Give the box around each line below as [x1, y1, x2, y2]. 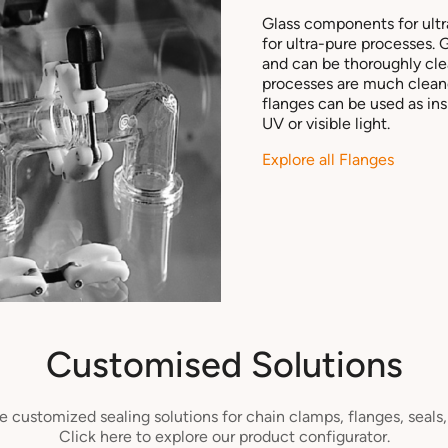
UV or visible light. [261, 113, 390, 133]
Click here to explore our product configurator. [58, 426, 390, 446]
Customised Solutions [45, 342, 403, 386]
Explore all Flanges [261, 149, 398, 169]
